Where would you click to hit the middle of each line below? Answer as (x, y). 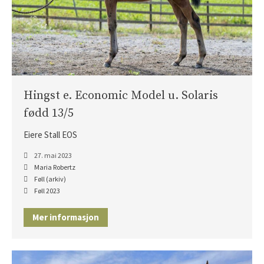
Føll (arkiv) (50, 179)
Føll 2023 (47, 190)
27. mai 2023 (52, 155)
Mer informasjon (66, 217)
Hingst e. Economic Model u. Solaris (121, 95)
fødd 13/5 (49, 113)
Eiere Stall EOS (50, 134)
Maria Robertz (55, 167)
